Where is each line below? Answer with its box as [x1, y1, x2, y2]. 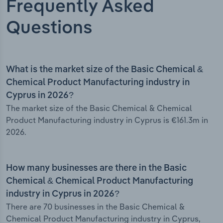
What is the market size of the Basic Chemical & [6, 65, 203, 75]
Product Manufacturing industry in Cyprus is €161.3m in [6, 115, 208, 125]
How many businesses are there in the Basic [6, 164, 187, 173]
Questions [6, 19, 93, 38]
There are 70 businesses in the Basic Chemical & [6, 202, 185, 212]
